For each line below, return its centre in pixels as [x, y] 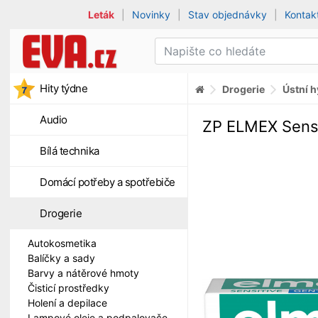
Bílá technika [70, 151]
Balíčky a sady [61, 258]
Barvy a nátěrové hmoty [83, 273]
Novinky [152, 15]
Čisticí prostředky [68, 288]
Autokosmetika [62, 243]
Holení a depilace [67, 303]
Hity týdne [64, 88]
